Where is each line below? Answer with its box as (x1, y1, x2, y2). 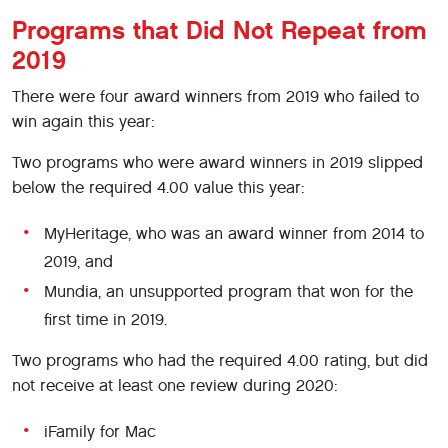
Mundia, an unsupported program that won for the (44, 282, 413, 301)
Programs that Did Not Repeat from (12, 15, 427, 46)
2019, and (44, 252, 113, 271)
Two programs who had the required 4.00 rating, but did (12, 351, 428, 370)
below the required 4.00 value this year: (12, 178, 305, 197)
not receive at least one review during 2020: (12, 376, 338, 395)
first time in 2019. (44, 310, 167, 329)
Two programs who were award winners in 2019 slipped (12, 153, 423, 172)
